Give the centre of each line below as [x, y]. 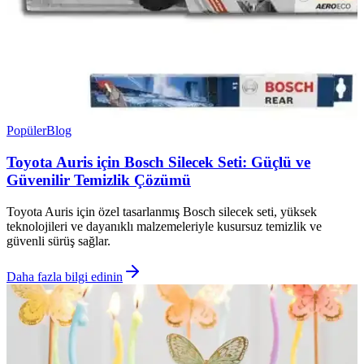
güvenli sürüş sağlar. [58, 240]
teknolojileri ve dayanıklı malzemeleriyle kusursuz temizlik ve [164, 226]
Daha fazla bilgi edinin [65, 276]
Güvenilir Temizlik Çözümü [99, 180]
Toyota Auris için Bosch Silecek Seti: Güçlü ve [158, 162]
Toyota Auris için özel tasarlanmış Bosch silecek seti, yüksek [162, 211]
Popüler [26, 131]
